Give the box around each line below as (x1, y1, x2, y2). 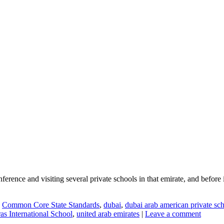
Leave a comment (145, 209, 201, 218)
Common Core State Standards (2, 200, 99, 209)
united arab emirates (76, 209, 139, 218)
